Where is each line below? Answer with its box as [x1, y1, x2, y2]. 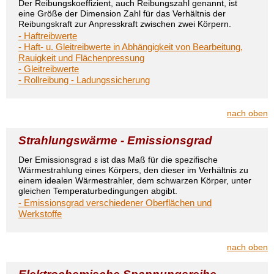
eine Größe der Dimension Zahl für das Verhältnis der [18, 9, 226, 18]
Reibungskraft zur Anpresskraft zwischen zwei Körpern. [18, 19, 231, 29]
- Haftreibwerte [18, 31, 77, 41]
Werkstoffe [18, 209, 62, 219]
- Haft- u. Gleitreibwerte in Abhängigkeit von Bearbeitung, [18, 42, 243, 52]
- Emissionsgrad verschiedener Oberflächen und [18, 198, 212, 208]
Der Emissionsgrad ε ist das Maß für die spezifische [18, 155, 218, 165]
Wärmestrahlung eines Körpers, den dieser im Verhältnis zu [18, 165, 248, 175]
